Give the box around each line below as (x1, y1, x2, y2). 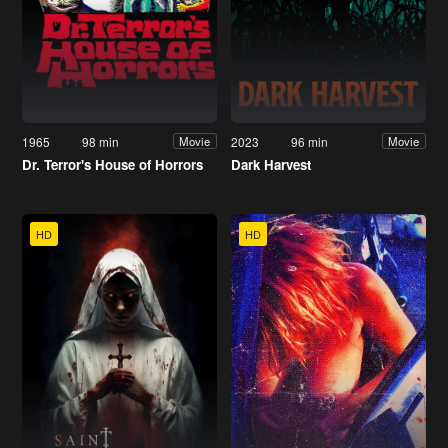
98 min (82, 132, 120, 150)
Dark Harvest (231, 154, 311, 174)
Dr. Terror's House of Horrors (22, 154, 203, 174)
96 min (291, 132, 329, 150)
